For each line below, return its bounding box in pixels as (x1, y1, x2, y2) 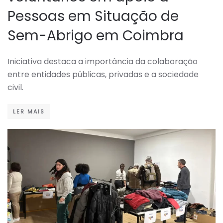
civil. (7, 82, 23, 94)
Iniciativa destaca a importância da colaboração (7, 56, 198, 68)
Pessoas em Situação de (7, 6, 179, 26)
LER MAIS (13, 108, 45, 116)
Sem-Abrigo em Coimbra (7, 26, 184, 46)
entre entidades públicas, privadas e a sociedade (7, 69, 199, 81)
